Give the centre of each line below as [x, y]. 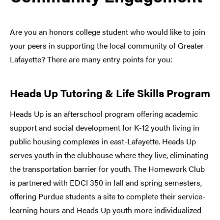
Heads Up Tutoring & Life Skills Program [110, 93]
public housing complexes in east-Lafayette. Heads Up [103, 141]
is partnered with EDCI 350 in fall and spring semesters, [106, 183]
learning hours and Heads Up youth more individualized [106, 210]
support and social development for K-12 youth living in [105, 128]
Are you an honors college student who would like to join [108, 32]
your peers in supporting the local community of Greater [107, 46]
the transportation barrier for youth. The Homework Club [107, 169]
